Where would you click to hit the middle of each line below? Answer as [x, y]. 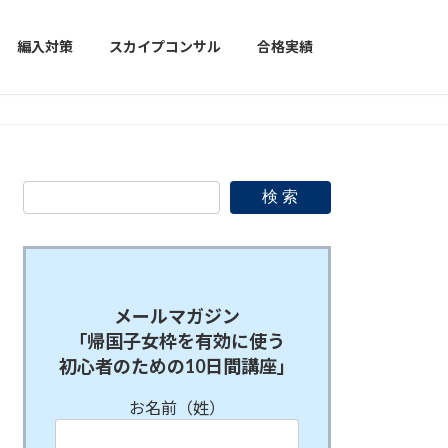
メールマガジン [177, 315]
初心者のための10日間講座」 [177, 365]
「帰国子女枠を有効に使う [177, 340]
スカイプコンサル [165, 47]
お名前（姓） [177, 407]
